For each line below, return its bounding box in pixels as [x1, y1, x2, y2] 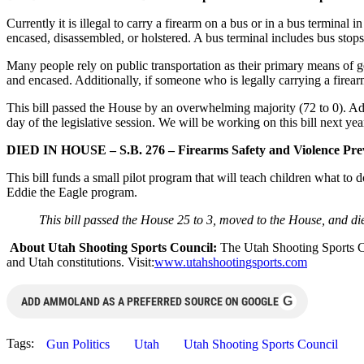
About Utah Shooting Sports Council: [6, 240, 217, 254]
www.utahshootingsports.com [154, 254, 307, 269]
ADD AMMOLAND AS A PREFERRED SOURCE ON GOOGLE [21, 294, 279, 308]
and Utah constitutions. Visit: [6, 254, 154, 269]
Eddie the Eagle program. [6, 184, 137, 199]
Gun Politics [46, 336, 110, 351]
